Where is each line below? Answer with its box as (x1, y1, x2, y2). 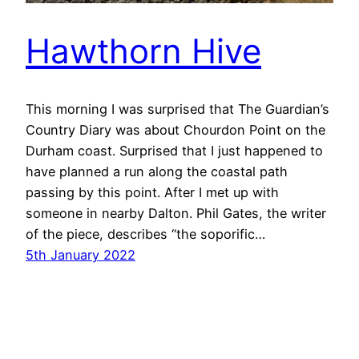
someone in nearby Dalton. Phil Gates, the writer (26, 205, 326, 222)
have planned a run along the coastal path (26, 163, 288, 180)
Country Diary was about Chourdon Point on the (26, 122, 325, 139)
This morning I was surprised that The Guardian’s (26, 101, 329, 118)
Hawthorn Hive (26, 30, 261, 71)
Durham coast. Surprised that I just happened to (26, 143, 323, 159)
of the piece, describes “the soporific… (26, 226, 265, 243)
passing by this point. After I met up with (26, 184, 279, 201)
